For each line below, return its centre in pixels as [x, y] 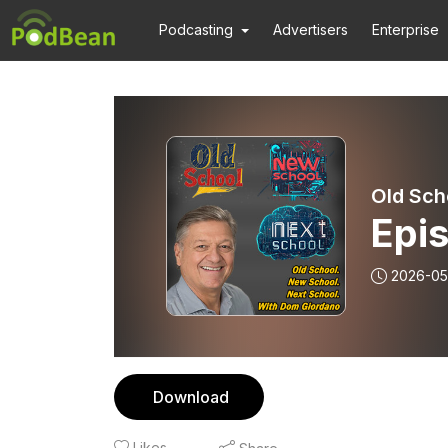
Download [191, 397]
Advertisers [311, 29]
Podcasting [196, 29]
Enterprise [406, 29]
